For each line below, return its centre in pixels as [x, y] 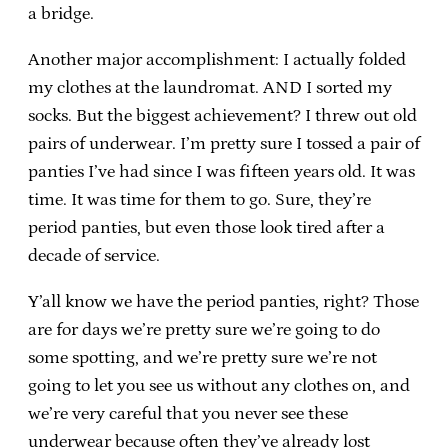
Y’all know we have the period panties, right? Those [223, 301]
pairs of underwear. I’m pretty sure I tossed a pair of [224, 143]
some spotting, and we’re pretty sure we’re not [202, 357]
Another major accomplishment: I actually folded [217, 59]
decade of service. [94, 255]
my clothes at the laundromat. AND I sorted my [210, 87]
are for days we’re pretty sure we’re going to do [204, 329]
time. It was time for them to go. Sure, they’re [199, 199]
